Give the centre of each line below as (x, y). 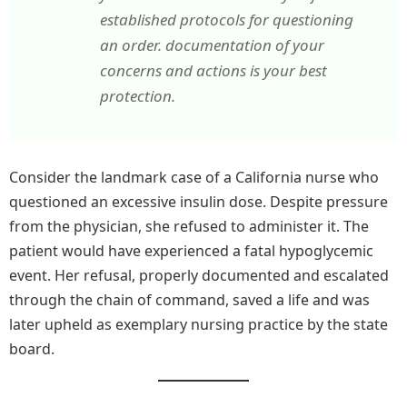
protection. (138, 96)
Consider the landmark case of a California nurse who (194, 177)
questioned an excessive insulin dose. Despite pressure (199, 201)
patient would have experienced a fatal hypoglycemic (191, 250)
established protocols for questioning (227, 20)
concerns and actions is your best (213, 71)
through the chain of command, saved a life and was (189, 299)
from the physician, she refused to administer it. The (189, 226)
